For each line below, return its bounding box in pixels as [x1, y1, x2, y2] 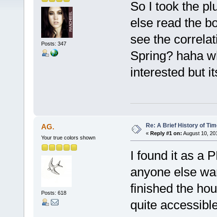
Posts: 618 [41, 190, 66, 196]
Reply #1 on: [150, 130, 182, 136]
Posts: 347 [41, 40, 66, 46]
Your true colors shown [41, 134, 95, 140]
